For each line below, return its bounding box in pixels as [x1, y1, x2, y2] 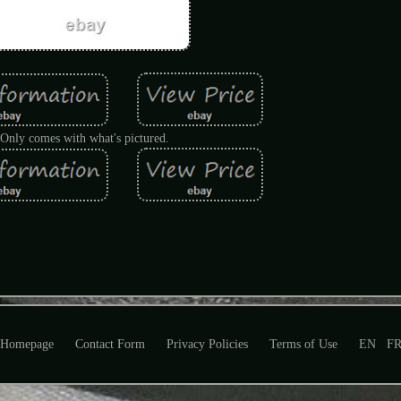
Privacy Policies [166, 337, 248, 351]
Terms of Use [269, 337, 337, 351]
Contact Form [74, 337, 145, 351]
